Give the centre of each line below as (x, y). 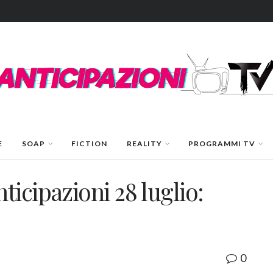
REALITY (144, 144)
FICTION (89, 144)
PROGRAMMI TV (222, 144)
